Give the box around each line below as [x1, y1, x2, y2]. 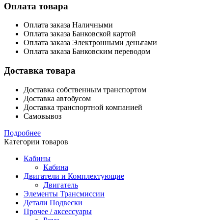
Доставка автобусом [24, 94, 91, 103]
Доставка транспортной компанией [24, 103, 142, 111]
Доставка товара [4, 65, 76, 76]
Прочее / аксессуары [24, 207, 92, 216]
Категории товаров [4, 137, 68, 146]
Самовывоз [24, 111, 61, 120]
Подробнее [4, 128, 41, 137]
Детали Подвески [24, 198, 82, 207]
